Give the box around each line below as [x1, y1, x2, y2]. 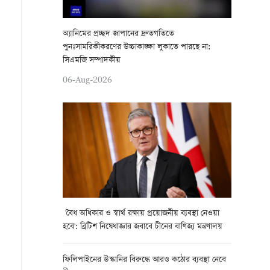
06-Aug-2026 [63, 74, 112, 84]
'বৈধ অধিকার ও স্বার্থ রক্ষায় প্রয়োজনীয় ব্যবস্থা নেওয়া [63, 207, 219, 220]
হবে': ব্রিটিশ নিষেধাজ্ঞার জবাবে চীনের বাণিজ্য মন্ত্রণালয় [63, 221, 222, 233]
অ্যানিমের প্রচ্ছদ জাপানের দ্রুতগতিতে [63, 28, 174, 40]
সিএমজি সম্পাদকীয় [63, 54, 121, 67]
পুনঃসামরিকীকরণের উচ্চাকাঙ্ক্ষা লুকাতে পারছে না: [63, 41, 210, 54]
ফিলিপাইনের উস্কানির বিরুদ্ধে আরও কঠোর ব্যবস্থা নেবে [63, 254, 226, 266]
